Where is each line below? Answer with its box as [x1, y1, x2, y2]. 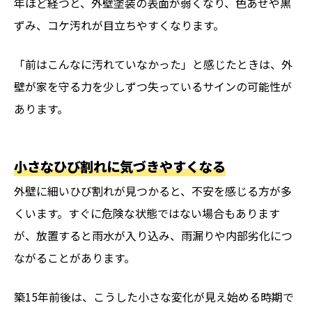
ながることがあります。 [14, 249, 135, 267]
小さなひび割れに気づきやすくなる [14, 157, 226, 177]
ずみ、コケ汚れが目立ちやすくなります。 [14, 17, 224, 34]
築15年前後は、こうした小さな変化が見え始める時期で [14, 288, 294, 306]
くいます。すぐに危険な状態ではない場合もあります [14, 205, 280, 222]
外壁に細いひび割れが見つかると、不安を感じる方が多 [14, 182, 292, 200]
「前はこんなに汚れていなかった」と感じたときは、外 [14, 56, 292, 73]
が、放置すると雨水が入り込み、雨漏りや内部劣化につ [14, 227, 292, 244]
